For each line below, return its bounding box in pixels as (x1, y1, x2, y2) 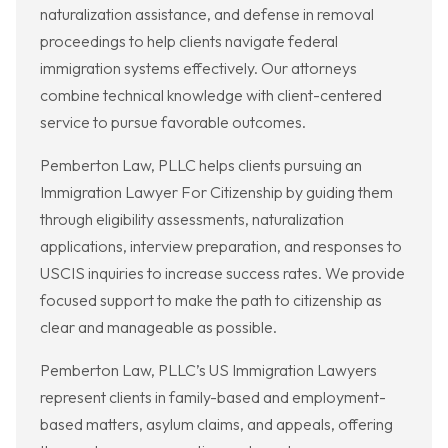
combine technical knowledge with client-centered (40, 85, 382, 106)
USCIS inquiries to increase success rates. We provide (40, 263, 405, 284)
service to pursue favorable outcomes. (40, 112, 306, 133)
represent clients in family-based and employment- (40, 387, 386, 408)
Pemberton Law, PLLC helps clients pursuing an (40, 155, 362, 176)
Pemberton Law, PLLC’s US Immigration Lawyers (40, 360, 377, 381)
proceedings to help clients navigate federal (40, 31, 338, 52)
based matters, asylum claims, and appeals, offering (40, 414, 393, 435)
